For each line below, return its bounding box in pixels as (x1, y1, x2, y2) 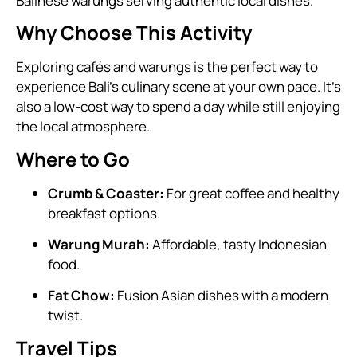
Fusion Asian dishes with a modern (115, 286, 328, 305)
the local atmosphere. (16, 117, 150, 136)
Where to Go (16, 145, 130, 172)
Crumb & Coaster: (48, 183, 164, 202)
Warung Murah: (48, 235, 150, 254)
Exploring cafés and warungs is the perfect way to (16, 57, 318, 76)
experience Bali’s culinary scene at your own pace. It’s (16, 77, 341, 96)
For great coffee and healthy (164, 183, 339, 202)
